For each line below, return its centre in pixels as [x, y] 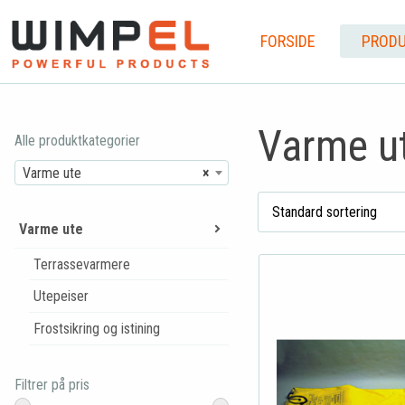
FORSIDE [287, 41]
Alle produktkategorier [77, 141]
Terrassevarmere [81, 264]
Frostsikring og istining [96, 328]
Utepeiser [61, 297]
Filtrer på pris [52, 384]
